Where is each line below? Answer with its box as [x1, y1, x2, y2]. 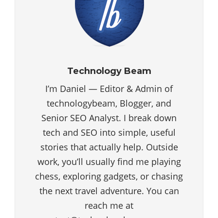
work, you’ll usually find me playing [37, 155, 181, 167]
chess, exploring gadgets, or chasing [35, 170, 183, 182]
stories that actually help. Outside [40, 141, 178, 153]
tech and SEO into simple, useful [42, 126, 176, 138]
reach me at [85, 199, 133, 211]
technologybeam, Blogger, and [47, 97, 171, 109]
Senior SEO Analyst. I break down [41, 111, 177, 124]
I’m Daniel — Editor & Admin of [45, 82, 173, 94]
